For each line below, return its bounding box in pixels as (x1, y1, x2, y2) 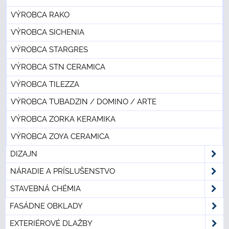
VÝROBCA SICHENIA (11, 28, 84, 37)
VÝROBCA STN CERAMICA (11, 62, 105, 72)
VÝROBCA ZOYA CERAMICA (11, 132, 109, 142)
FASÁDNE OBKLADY (10, 201, 83, 211)
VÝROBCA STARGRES (11, 45, 88, 55)
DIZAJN (10, 149, 37, 159)
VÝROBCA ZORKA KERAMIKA (11, 114, 116, 124)
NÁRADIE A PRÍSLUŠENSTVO (10, 167, 115, 176)
